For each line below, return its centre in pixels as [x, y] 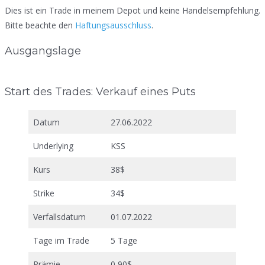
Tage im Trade [61, 241]
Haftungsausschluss [113, 25]
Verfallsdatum [59, 217]
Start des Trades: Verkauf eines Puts [100, 92]
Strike [44, 193]
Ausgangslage [43, 51]
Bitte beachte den [40, 25]
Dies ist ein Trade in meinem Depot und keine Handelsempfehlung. [132, 10]
